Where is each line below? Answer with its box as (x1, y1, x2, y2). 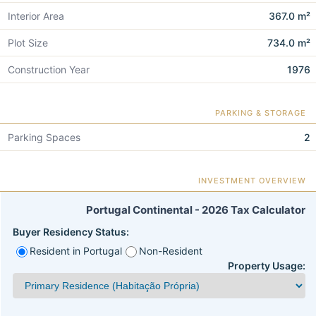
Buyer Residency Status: (13, 226, 129, 238)
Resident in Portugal (30, 245, 122, 257)
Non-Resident (139, 245, 202, 257)
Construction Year (8, 63, 90, 76)
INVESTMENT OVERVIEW (198, 176, 306, 186)
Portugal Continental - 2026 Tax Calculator (86, 203, 305, 217)
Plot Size (8, 37, 48, 49)
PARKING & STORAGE (215, 108, 306, 119)
